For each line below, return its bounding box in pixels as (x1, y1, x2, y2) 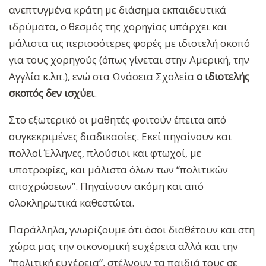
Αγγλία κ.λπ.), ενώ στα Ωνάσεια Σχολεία (9, 69, 197, 83)
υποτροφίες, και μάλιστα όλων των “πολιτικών (9, 162, 228, 176)
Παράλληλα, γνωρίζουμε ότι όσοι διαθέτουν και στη (9, 222, 255, 236)
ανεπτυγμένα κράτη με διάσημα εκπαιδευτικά (9, 2, 226, 17)
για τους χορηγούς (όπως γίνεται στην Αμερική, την (9, 52, 249, 66)
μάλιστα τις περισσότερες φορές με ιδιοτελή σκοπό (9, 36, 250, 50)
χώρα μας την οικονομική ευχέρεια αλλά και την (9, 239, 238, 253)
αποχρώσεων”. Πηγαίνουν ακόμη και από (9, 179, 204, 193)
